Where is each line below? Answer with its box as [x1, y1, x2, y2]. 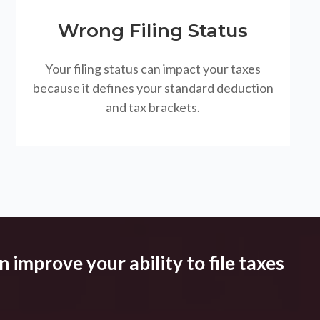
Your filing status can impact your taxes [45, 61, 261, 77]
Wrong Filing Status [58, 19, 249, 43]
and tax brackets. [106, 99, 201, 116]
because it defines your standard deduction [32, 80, 274, 96]
